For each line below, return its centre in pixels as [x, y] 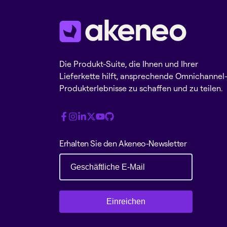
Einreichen [126, 201]
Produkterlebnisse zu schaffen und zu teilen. [141, 88]
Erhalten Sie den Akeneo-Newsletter [123, 143]
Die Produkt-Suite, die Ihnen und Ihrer [129, 64]
